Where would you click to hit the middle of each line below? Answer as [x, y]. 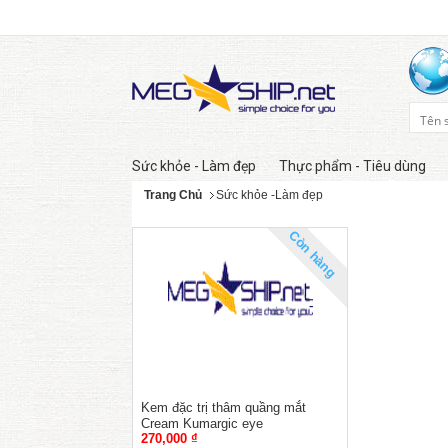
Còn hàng [313, 255]
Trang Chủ [173, 195]
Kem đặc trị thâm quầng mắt [223, 408]
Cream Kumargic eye [202, 424]
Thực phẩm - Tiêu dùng [352, 166]
